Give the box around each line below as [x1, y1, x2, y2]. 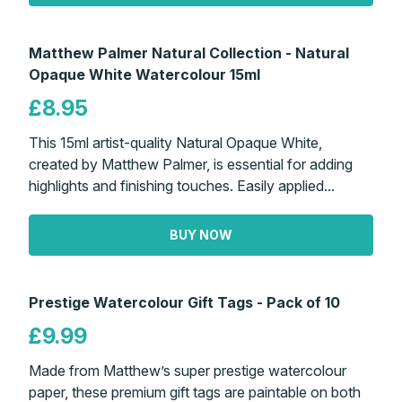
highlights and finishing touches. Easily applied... [29, 176, 335, 195]
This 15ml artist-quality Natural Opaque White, [29, 133, 322, 152]
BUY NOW [170, 226, 232, 242]
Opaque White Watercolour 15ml [29, 65, 260, 83]
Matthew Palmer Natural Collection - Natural [29, 43, 349, 62]
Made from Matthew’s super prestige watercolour [29, 361, 346, 380]
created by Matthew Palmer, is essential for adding [29, 154, 353, 173]
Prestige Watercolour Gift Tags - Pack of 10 [29, 293, 340, 311]
